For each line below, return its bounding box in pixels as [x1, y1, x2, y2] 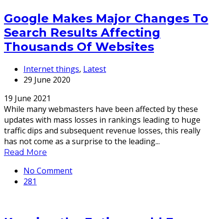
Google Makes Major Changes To [4, 11, 208, 25]
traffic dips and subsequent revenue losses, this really [4, 125, 200, 136]
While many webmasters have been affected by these [4, 103, 198, 114]
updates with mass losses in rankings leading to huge [4, 114, 200, 125]
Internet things [23, 63, 79, 74]
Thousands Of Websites [4, 39, 154, 54]
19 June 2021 [4, 92, 51, 104]
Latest [83, 63, 106, 74]
